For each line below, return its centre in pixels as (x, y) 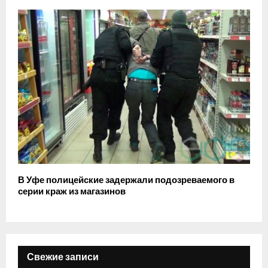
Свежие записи (63, 257)
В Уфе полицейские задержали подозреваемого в (126, 180)
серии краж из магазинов (72, 192)
